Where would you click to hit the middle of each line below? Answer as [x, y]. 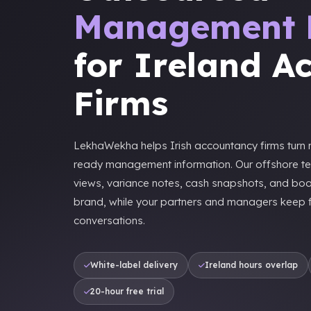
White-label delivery [134, 265]
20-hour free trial [127, 291]
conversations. [109, 220]
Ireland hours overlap [251, 265]
